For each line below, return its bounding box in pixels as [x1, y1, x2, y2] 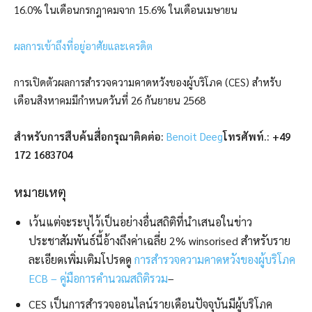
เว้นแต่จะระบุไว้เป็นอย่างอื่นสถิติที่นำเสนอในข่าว [29, 214, 252, 230]
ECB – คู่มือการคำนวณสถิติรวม [29, 271, 168, 286]
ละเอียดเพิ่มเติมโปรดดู [29, 252, 134, 267]
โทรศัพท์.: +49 [223, 130, 290, 143]
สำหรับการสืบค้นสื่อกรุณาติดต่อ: [14, 130, 166, 143]
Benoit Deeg [166, 130, 223, 143]
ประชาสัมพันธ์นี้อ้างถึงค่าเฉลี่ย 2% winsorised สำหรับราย [29, 233, 290, 249]
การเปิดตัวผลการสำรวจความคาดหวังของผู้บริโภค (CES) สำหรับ [14, 75, 281, 89]
